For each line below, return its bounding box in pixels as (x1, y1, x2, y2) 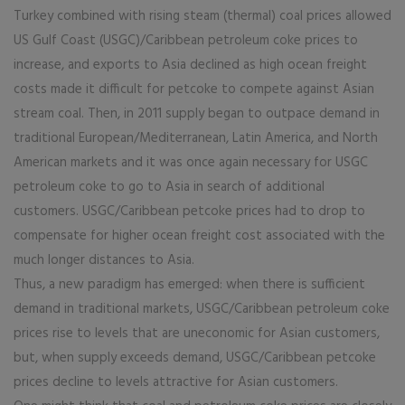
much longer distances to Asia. (14, 250, 194, 271)
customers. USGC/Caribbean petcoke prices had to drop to (14, 201, 365, 222)
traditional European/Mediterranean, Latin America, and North (14, 127, 378, 149)
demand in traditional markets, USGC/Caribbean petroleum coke (14, 298, 390, 320)
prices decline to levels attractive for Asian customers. (14, 372, 338, 393)
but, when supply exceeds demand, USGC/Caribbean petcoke (14, 347, 376, 369)
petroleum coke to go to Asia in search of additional (14, 176, 325, 198)
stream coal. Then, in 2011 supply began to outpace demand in (14, 103, 380, 125)
